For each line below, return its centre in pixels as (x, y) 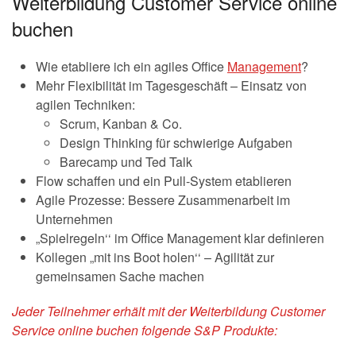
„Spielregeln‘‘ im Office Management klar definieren (180, 238)
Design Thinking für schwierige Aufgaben (176, 142)
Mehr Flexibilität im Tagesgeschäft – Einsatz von (171, 85)
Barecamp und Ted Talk (126, 161)
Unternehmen (74, 219)
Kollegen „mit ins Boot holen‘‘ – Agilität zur (155, 257)
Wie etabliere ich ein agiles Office (132, 66)
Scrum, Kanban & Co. (121, 123)
